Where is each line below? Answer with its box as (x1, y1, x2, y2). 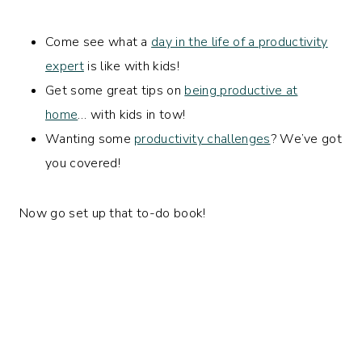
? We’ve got (270, 129, 343, 148)
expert (45, 57, 84, 75)
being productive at (184, 81, 298, 99)
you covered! (45, 154, 120, 172)
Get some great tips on (45, 81, 185, 99)
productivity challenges (134, 129, 271, 148)
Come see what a (45, 32, 152, 51)
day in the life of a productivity (151, 32, 328, 51)
